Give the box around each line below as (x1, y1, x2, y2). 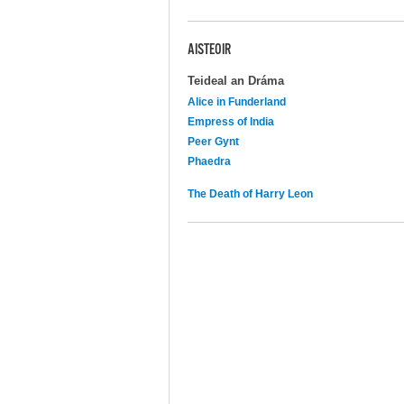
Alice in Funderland (188, 95, 286, 108)
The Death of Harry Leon (188, 187, 313, 200)
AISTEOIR (188, 41, 231, 60)
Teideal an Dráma (188, 73, 284, 87)
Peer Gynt (188, 134, 239, 148)
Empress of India (188, 115, 274, 128)
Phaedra (188, 154, 231, 168)
